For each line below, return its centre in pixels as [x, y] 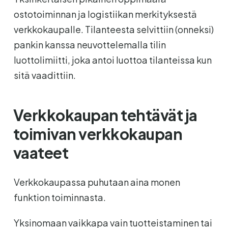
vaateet [41, 152]
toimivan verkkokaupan [98, 134]
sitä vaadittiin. [45, 75]
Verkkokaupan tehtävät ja [105, 115]
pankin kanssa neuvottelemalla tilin [90, 44]
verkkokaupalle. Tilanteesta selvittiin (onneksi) [113, 29]
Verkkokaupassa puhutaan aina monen [97, 182]
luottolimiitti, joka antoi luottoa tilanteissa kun [112, 60]
